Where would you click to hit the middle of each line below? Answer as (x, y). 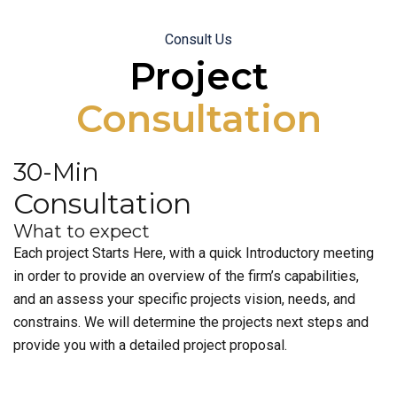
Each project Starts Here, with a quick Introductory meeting (194, 253)
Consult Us (198, 39)
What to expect (82, 231)
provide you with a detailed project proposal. (150, 345)
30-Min (56, 172)
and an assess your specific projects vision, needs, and (184, 299)
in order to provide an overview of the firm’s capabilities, (186, 276)
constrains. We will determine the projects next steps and (191, 322)
